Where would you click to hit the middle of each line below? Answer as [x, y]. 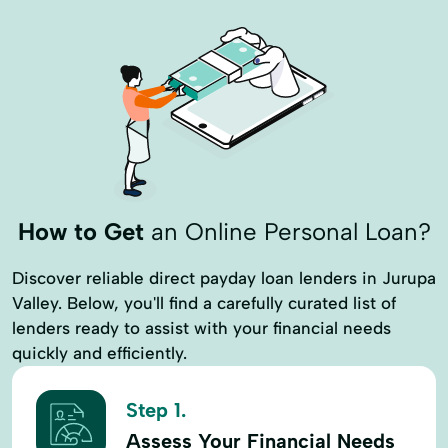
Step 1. [156, 410]
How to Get [80, 231]
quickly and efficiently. [99, 352]
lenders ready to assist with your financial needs [201, 327]
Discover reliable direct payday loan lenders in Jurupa [224, 277]
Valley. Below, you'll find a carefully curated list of [204, 302]
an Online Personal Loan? [287, 231]
